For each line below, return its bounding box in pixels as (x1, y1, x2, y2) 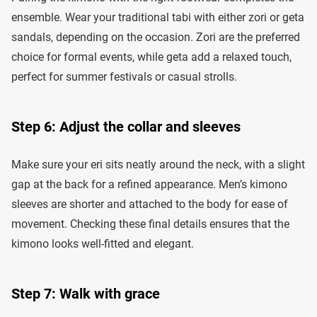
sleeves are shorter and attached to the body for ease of (11, 197, 288, 211)
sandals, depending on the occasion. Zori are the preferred (11, 30, 300, 44)
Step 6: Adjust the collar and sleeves (11, 117, 241, 135)
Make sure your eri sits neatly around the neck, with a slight (11, 157, 305, 171)
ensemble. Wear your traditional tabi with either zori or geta (11, 10, 304, 24)
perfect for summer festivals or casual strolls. (11, 69, 237, 83)
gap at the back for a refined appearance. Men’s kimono (11, 177, 287, 191)
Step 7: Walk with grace (11, 284, 160, 302)
